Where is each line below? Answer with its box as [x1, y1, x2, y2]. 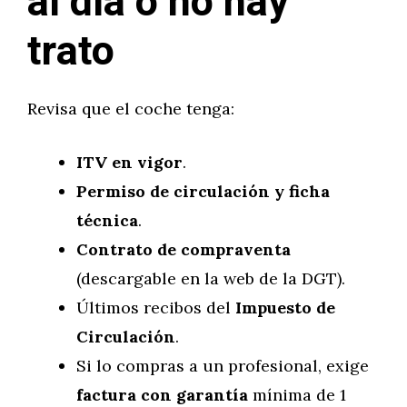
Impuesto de [235, 297, 335, 318]
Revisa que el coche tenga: [27, 98, 234, 119]
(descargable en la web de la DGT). [76, 268, 345, 289]
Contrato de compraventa [76, 239, 291, 260]
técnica [76, 210, 138, 231]
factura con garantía [76, 384, 248, 405]
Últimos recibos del [76, 297, 235, 318]
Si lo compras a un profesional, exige [76, 355, 369, 376]
